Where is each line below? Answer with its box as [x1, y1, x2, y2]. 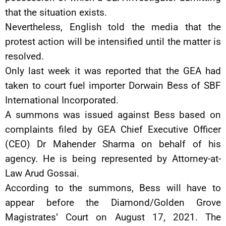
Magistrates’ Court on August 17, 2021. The [5, 211, 221, 223]
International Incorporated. [5, 94, 119, 106]
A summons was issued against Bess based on [5, 109, 221, 121]
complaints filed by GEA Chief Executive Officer [5, 124, 221, 136]
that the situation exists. [5, 7, 107, 19]
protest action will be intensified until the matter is [5, 36, 221, 48]
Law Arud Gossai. [5, 167, 79, 180]
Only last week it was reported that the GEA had [5, 65, 221, 77]
